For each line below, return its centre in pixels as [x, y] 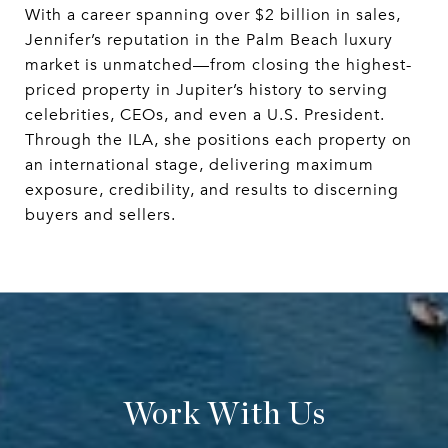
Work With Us [224, 414]
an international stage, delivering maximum [199, 165]
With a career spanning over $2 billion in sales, [213, 15]
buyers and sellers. [100, 215]
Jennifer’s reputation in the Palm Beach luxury [209, 40]
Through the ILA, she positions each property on [218, 140]
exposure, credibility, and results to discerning [212, 190]
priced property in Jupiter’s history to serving [206, 90]
